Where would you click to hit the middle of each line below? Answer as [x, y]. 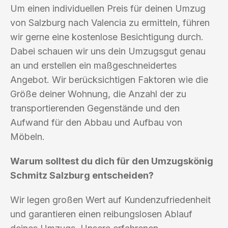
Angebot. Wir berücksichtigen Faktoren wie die [109, 79]
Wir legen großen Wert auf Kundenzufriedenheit [110, 199]
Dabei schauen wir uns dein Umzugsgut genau [108, 51]
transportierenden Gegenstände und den [95, 108]
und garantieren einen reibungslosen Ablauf [101, 214]
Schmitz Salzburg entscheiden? [82, 175]
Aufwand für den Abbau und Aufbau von [96, 122]
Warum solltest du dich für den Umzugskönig [112, 161]
